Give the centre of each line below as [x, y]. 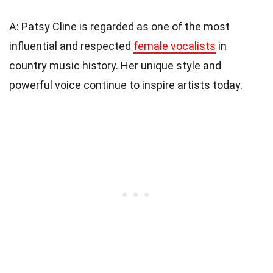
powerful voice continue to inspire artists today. [126, 85]
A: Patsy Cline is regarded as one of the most [119, 27]
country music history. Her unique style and [115, 66]
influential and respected [71, 46]
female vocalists [175, 46]
